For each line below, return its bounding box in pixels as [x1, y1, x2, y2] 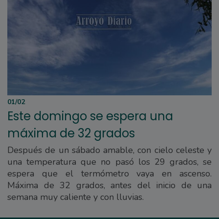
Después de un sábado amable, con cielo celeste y [7, 144, 212, 156]
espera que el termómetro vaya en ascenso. [7, 167, 212, 179]
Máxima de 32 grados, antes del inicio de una [7, 179, 212, 191]
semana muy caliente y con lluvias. [7, 191, 144, 203]
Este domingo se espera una [7, 108, 173, 124]
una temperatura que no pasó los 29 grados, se [7, 155, 212, 168]
